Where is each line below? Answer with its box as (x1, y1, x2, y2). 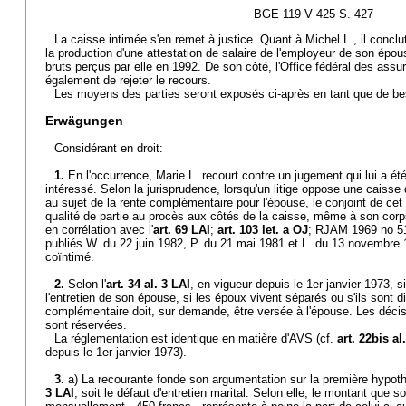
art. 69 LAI (153, 223, 210, 237)
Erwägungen (45, 113, 123, 128)
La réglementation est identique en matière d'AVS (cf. (54, 332, 337, 345)
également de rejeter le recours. (45, 73, 211, 87)
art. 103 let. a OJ (217, 223, 308, 237)
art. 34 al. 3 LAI (106, 277, 190, 291)
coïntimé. (45, 250, 94, 264)
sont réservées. (45, 318, 127, 332)
